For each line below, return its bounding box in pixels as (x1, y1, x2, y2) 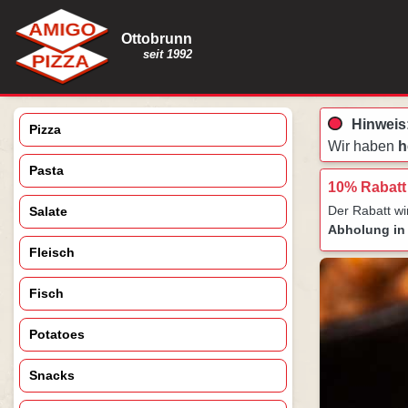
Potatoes (29, 327, 85, 342)
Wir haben (327, 138, 398, 154)
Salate (29, 204, 67, 219)
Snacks (29, 368, 75, 382)
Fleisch (29, 245, 75, 260)
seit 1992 (143, 47, 193, 62)
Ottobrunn (121, 31, 193, 47)
